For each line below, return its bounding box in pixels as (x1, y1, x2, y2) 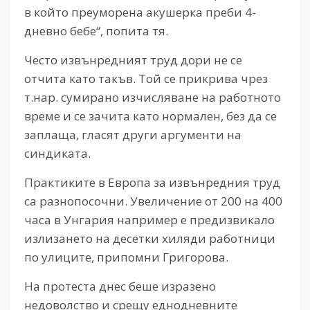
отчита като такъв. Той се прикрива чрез (24, 71, 268, 87)
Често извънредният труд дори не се (24, 52, 242, 69)
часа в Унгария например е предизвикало (24, 212, 275, 228)
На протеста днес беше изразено (24, 278, 216, 295)
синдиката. (24, 145, 91, 162)
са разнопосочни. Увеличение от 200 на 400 (24, 193, 282, 210)
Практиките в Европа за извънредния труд (24, 174, 280, 191)
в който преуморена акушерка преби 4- (24, 4, 256, 21)
